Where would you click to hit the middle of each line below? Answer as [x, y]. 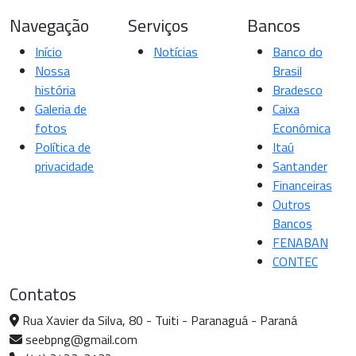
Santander [300, 166]
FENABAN [300, 243]
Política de [63, 147]
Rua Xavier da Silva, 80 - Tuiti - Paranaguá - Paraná [158, 321]
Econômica [301, 128]
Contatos [43, 294]
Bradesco [297, 90]
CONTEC [295, 262]
